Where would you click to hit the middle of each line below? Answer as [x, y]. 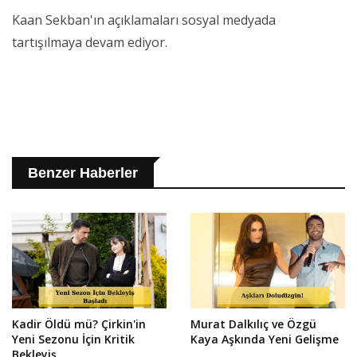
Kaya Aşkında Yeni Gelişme [265, 339]
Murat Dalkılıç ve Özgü [253, 324]
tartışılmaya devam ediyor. [90, 43]
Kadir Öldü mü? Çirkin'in [79, 324]
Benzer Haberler [83, 173]
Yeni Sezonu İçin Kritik [73, 339]
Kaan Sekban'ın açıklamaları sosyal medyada [144, 20]
